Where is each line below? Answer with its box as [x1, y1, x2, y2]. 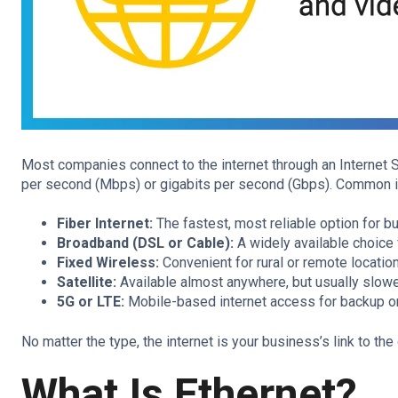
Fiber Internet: [57, 215, 153, 233]
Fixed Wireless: [57, 254, 159, 272]
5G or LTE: [57, 293, 124, 311]
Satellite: [57, 274, 116, 291]
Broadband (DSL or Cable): [57, 235, 234, 252]
